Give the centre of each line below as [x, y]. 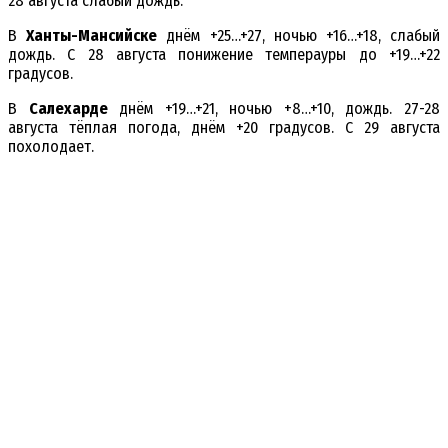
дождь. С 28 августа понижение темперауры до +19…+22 [224, 55]
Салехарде [68, 109]
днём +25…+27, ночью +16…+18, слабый [299, 36]
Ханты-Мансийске [92, 36]
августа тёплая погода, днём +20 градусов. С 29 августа [224, 128]
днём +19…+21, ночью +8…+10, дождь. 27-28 [274, 109]
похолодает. [51, 147]
